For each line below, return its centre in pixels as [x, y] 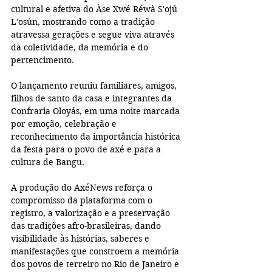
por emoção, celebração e [65, 124]
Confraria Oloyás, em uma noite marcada [97, 111]
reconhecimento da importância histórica [97, 137]
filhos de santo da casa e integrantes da [93, 99]
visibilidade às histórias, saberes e [81, 239]
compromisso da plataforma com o [83, 201]
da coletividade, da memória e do [81, 48]
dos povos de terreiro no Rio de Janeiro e [96, 264]
